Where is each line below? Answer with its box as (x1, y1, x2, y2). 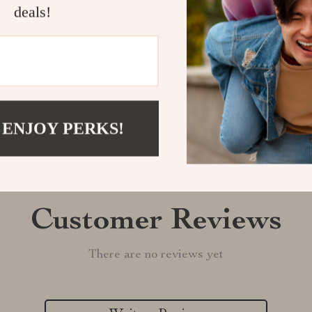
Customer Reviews (30, 207, 282, 237)
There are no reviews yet (88, 249, 224, 261)
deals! (13, 3, 51, 21)
